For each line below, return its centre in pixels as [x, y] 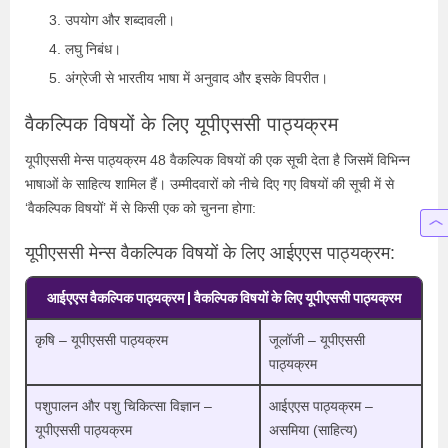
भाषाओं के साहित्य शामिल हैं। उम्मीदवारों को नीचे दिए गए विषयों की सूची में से [209, 183]
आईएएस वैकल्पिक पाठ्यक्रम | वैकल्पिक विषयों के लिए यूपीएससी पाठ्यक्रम [224, 297]
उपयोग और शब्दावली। [120, 19]
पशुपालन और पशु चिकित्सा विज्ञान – [123, 405]
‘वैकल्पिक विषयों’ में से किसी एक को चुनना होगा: [140, 207]
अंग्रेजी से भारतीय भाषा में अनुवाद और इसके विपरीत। [196, 77]
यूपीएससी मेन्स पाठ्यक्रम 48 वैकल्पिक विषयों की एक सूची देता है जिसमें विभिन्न [217, 159]
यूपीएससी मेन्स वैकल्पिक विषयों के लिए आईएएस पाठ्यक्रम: [210, 252]
